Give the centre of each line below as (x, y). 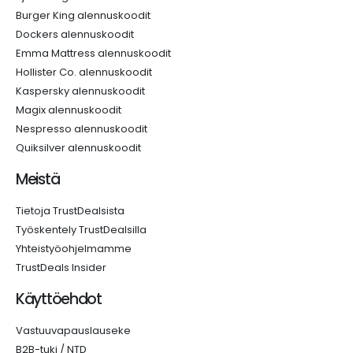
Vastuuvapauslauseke (73, 331)
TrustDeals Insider (61, 268)
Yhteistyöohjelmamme (74, 249)
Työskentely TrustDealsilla (81, 230)
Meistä (38, 179)
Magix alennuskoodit (69, 110)
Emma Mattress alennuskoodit (93, 53)
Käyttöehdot (59, 299)
